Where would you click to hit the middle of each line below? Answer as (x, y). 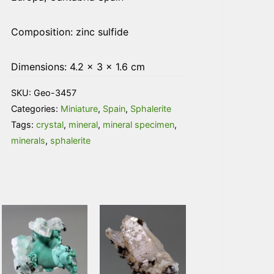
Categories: (36, 109)
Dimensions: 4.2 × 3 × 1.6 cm (78, 66)
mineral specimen (139, 125)
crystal (50, 125)
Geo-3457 (55, 93)
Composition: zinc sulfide (70, 31)
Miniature (79, 109)
